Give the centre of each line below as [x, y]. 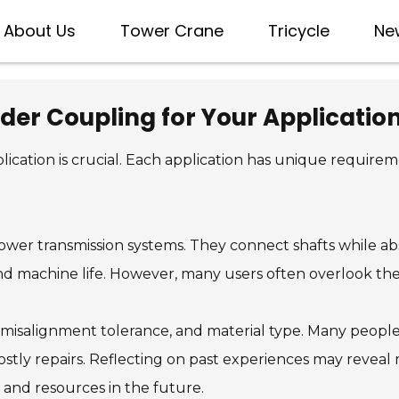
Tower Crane [172, 31]
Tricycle [299, 31]
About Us [40, 31]
